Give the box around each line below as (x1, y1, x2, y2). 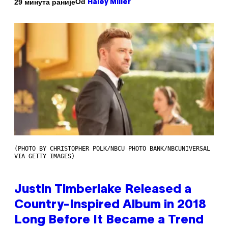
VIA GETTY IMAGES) (14, 152, 75, 160)
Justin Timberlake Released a (14, 184, 191, 195)
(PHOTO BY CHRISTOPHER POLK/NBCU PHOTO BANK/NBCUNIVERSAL (14, 145, 210, 152)
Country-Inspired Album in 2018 (14, 199, 206, 211)
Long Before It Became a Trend (14, 214, 204, 226)
